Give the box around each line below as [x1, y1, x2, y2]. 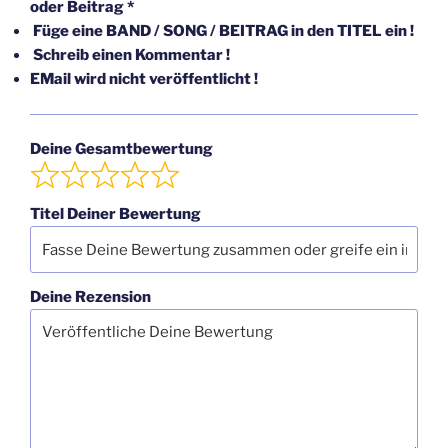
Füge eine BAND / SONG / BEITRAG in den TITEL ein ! [30, 22, 414, 41]
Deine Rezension [30, 287, 151, 306]
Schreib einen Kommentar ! [30, 46, 230, 65]
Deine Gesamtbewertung [30, 140, 213, 159]
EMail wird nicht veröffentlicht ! [30, 70, 258, 89]
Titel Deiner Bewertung [30, 205, 201, 224]
